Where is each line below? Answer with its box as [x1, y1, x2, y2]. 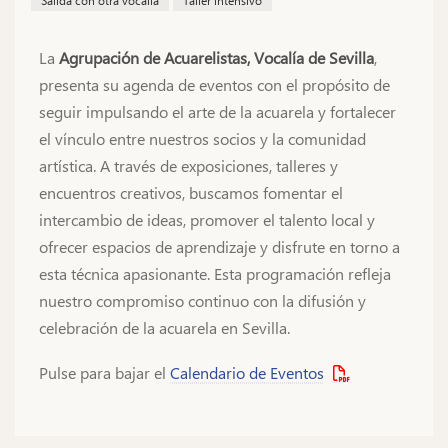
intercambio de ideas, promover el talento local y [39, 209, 375, 230]
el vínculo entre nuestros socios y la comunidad [39, 128, 366, 149]
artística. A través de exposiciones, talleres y [39, 155, 338, 176]
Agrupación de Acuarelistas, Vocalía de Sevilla [59, 47, 374, 68]
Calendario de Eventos [170, 362, 324, 383]
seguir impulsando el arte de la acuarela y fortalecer [39, 101, 396, 122]
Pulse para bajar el [39, 362, 170, 383]
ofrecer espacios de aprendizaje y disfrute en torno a [39, 236, 400, 257]
